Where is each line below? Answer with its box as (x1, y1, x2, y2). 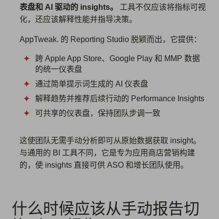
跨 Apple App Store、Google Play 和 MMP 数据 (35, 54, 200, 63)
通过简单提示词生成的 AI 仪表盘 (35, 80, 148, 88)
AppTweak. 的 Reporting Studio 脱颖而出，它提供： (20, 35, 201, 44)
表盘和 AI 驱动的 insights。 (20, 3, 118, 12)
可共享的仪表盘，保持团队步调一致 (35, 109, 160, 118)
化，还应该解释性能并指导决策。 (20, 15, 137, 24)
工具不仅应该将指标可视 (118, 3, 206, 12)
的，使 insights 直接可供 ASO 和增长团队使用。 (20, 161, 188, 170)
